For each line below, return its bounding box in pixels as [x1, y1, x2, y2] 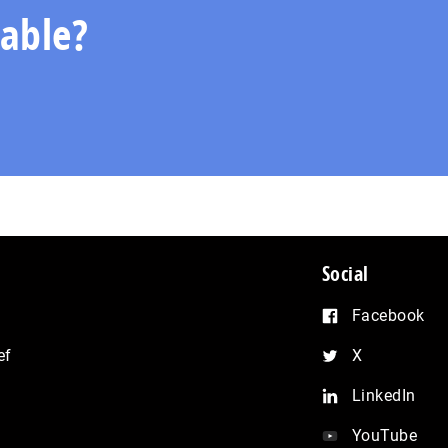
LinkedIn [351, 385, 416, 405]
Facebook [351, 305, 425, 325]
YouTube [351, 425, 418, 445]
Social [321, 259, 369, 287]
